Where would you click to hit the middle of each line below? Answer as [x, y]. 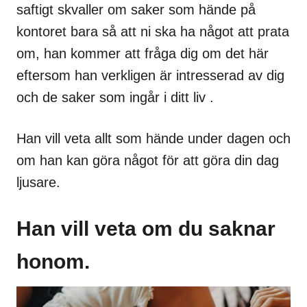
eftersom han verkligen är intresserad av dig [150, 75]
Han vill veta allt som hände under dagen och [153, 138]
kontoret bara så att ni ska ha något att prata [153, 31]
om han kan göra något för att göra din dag [148, 160]
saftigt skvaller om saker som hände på [136, 9]
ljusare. [38, 182]
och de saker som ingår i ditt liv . [115, 97]
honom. [53, 261]
